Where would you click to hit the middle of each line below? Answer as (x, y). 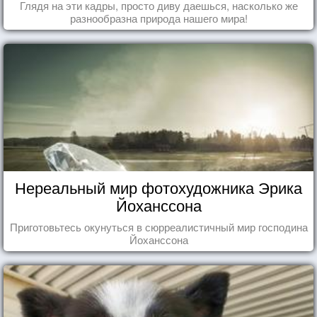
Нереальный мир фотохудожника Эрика (158, 187)
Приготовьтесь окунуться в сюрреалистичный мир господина (158, 226)
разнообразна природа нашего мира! (158, 18)
